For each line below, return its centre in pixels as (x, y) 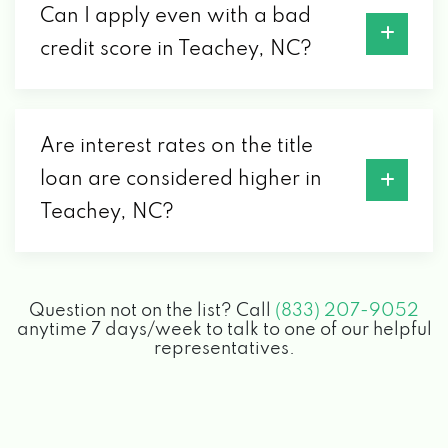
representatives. (224, 348)
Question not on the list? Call (152, 310)
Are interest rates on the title (176, 146)
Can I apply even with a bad (175, 16)
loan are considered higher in (181, 179)
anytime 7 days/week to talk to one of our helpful (224, 329)
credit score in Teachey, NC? (176, 49)
